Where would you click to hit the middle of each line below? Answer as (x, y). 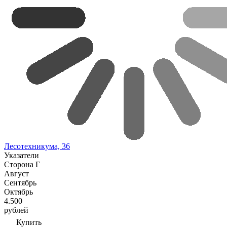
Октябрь (18, 192)
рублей (16, 210)
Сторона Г (22, 164)
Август (16, 174)
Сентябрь (20, 183)
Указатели (22, 155)
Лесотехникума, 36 (37, 146)
